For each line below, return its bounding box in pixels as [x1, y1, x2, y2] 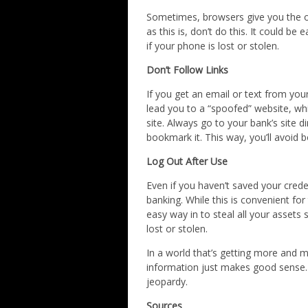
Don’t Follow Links [146, 63, 229, 76]
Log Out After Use [146, 155, 228, 168]
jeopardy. [146, 275, 188, 288]
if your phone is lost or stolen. [146, 39, 280, 52]
